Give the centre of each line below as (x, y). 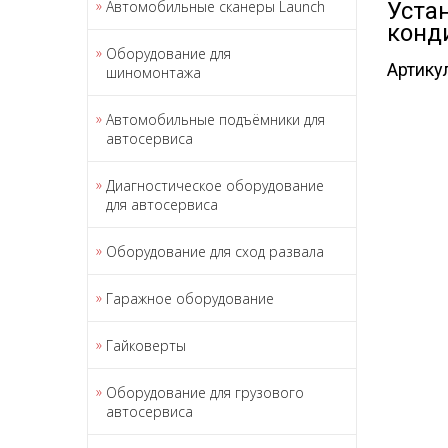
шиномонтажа (153, 72)
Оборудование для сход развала (215, 251)
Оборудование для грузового (205, 392)
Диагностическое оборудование (215, 185)
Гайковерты (146, 345)
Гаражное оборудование (190, 298)
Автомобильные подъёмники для (215, 119)
